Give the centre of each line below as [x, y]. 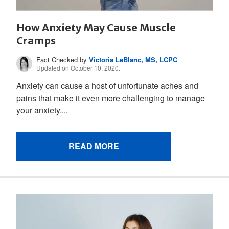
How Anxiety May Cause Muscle [96, 27]
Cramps [36, 40]
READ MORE [94, 146]
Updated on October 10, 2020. [78, 67]
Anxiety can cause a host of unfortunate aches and [107, 85]
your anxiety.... [42, 110]
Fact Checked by [63, 59]
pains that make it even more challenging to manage [111, 98]
